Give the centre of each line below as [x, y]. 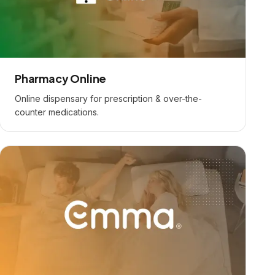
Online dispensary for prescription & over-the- [108, 99]
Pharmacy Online [61, 78]
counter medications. [57, 112]
